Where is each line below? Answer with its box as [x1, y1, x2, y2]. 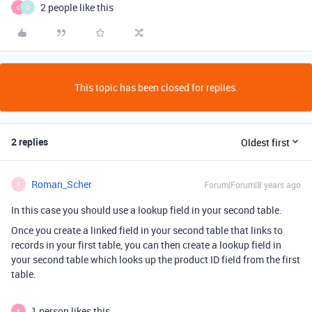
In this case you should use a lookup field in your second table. [11, 203, 282, 217]
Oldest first [241, 135, 290, 149]
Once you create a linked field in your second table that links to [11, 224, 283, 237]
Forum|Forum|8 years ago [204, 179, 301, 190]
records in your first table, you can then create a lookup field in [11, 238, 281, 251]
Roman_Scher [31, 178, 92, 191]
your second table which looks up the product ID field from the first [11, 253, 300, 266]
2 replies [11, 135, 48, 148]
